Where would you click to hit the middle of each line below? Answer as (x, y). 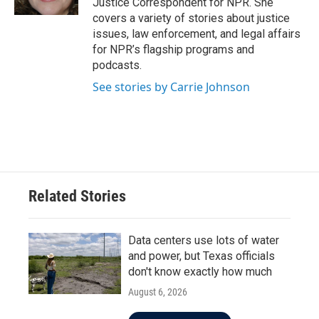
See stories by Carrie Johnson (171, 87)
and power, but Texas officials (202, 256)
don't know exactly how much (200, 272)
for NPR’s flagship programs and (173, 49)
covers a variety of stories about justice (191, 18)
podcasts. (117, 65)
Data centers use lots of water (204, 240)
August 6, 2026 (158, 292)
